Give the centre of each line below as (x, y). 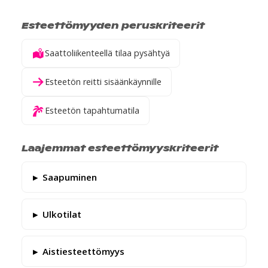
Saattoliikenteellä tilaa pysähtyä (107, 53)
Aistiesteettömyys (83, 251)
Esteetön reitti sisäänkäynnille (103, 82)
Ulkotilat (62, 214)
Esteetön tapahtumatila (92, 110)
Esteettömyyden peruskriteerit (113, 25)
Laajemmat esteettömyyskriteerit (120, 147)
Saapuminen (70, 177)
